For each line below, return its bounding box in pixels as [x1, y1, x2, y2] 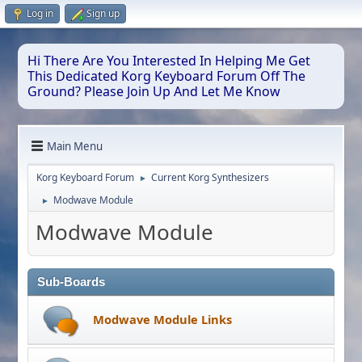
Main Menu [47, 138, 103, 154]
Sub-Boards [37, 275, 106, 288]
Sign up [86, 6, 120, 20]
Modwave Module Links [93, 310, 233, 327]
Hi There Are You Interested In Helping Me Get [27, 52, 311, 69]
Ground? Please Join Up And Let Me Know [27, 82, 281, 100]
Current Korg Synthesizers [151, 170, 270, 185]
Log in [27, 6, 53, 20]
